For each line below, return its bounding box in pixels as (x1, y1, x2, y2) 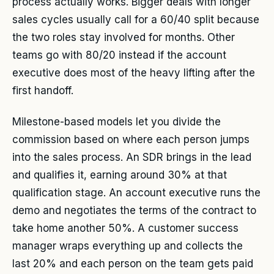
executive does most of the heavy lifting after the (12, 67, 255, 80)
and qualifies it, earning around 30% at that (12, 168, 227, 181)
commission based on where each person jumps (12, 133, 250, 146)
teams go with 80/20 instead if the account (12, 49, 226, 62)
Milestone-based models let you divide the (12, 115, 221, 128)
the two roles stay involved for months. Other (12, 31, 235, 44)
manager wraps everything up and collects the (12, 239, 243, 252)
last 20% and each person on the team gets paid (12, 257, 253, 270)
